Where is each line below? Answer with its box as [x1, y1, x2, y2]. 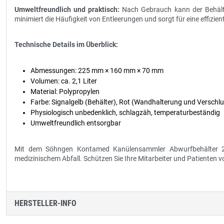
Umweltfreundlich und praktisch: [14, 5, 120, 13]
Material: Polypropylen [30, 87, 99, 95]
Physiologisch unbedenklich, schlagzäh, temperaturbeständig [30, 108, 220, 116]
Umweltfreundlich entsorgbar [30, 119, 121, 127]
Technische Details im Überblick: [14, 40, 118, 48]
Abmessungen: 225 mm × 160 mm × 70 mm [30, 66, 163, 74]
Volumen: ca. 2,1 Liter [30, 77, 97, 85]
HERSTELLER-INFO [14, 198, 76, 208]
